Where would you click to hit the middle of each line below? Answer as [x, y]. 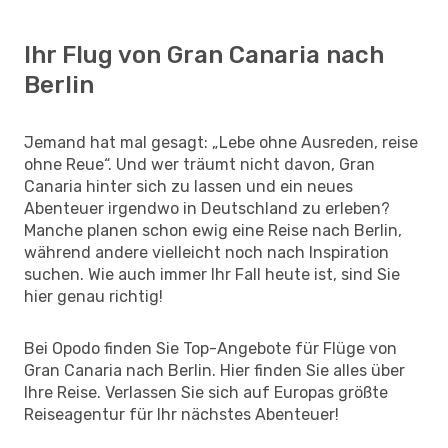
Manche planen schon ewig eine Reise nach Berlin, [213, 230]
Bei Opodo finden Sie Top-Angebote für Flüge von [210, 348]
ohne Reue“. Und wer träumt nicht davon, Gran [199, 164]
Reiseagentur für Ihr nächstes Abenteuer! [181, 414]
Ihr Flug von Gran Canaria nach [204, 54]
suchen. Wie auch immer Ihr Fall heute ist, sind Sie [212, 274]
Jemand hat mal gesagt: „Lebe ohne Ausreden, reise [221, 142]
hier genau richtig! [93, 296]
